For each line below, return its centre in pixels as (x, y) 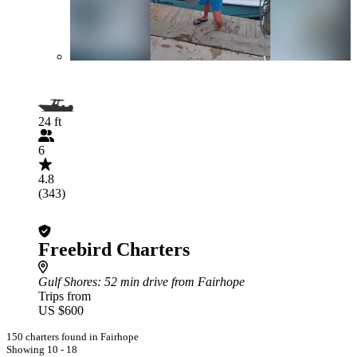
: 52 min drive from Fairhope (171, 282)
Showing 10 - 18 (42, 349)
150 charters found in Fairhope (73, 337)
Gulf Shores (68, 282)
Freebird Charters (114, 249)
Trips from (65, 296)
